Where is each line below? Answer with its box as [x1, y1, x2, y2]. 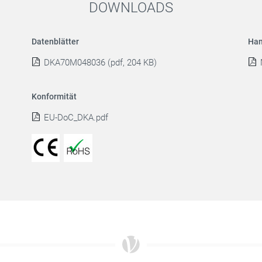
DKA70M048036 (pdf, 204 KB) [44, 57, 157, 68]
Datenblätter [32, 36, 79, 46]
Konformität [32, 91, 77, 101]
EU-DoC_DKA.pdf [44, 112, 108, 123]
